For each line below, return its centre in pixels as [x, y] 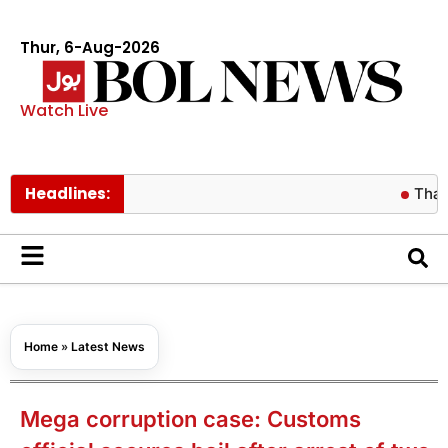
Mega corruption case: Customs [190, 418]
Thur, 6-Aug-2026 [90, 47]
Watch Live [64, 110]
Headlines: [67, 193]
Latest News [108, 346]
